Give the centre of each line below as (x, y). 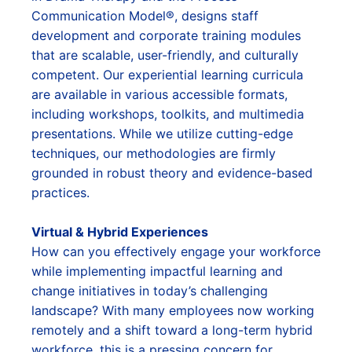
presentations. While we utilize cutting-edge (162, 134)
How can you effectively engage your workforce (176, 251)
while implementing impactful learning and (157, 271)
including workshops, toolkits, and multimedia (168, 114)
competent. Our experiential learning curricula (167, 75)
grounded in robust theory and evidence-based (172, 173)
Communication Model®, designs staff (145, 16)
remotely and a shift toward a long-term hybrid (172, 330)
